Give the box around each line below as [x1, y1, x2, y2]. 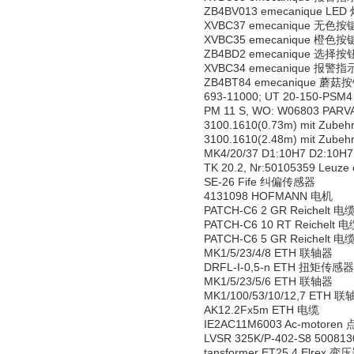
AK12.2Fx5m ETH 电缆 [204, 303, 319, 316]
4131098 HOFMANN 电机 [204, 190, 333, 202]
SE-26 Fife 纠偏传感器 [204, 175, 315, 188]
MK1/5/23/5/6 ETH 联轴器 [204, 275, 333, 288]
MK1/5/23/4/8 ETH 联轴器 [204, 247, 333, 259]
